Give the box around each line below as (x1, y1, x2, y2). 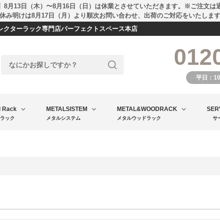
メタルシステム (46, 115, 81, 121)
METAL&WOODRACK (117, 106, 177, 112)
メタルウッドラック (117, 115, 161, 121)
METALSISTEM (46, 106, 87, 112)
